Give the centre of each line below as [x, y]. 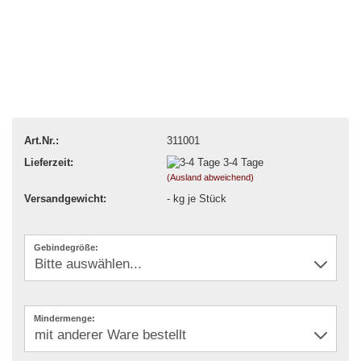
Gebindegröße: [66, 247]
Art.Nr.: [41, 140]
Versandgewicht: [65, 199]
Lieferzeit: [49, 162]
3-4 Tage [243, 162]
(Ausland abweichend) [210, 178]
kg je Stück [198, 199]
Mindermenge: [64, 318]
